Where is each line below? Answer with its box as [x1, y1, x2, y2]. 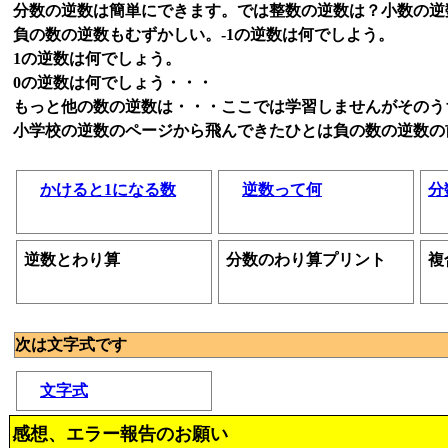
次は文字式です [15, 336, 127, 353]
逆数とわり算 [24, 251, 120, 268]
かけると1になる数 [40, 181, 176, 198]
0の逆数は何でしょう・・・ [13, 74, 213, 91]
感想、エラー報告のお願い [12, 424, 228, 444]
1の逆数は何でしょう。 [13, 50, 181, 67]
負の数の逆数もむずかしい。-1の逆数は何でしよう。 [13, 26, 394, 43]
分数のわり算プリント [226, 251, 386, 268]
